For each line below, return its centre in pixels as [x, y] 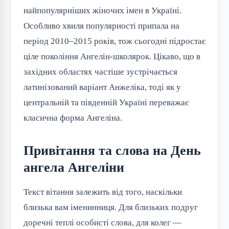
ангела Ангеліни [74, 167]
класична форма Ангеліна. [73, 118]
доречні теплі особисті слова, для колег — [102, 223]
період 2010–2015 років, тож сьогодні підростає [114, 41]
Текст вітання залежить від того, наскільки [103, 192]
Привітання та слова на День [112, 151]
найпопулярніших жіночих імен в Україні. [102, 10]
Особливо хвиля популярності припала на [101, 26]
